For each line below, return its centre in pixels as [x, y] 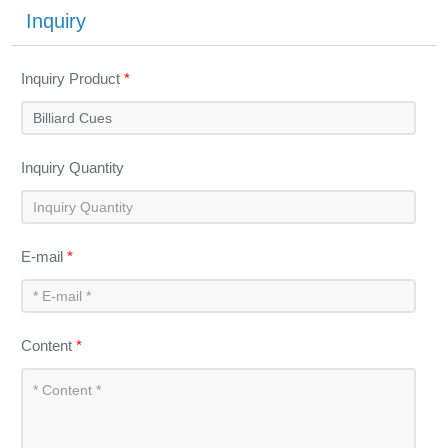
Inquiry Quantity [73, 168]
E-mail [44, 257]
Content [49, 346]
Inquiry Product [73, 79]
